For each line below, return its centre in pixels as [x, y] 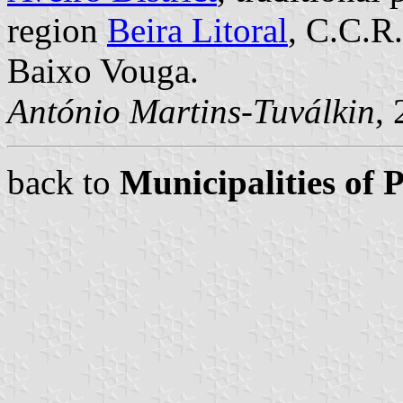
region [57, 30]
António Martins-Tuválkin [191, 111]
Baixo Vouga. [103, 70]
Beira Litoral [197, 30]
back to [63, 182]
